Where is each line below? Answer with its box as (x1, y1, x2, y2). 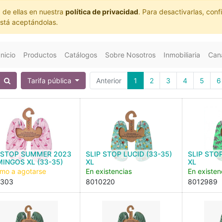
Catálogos (64, 51, 97, 59)
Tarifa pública (27, 76, 73, 85)
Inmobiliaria (164, 51, 200, 59)
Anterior (96, 76, 121, 85)
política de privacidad (65, 7, 138, 16)
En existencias (86, 167, 132, 175)
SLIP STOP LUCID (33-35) (86, 150, 172, 158)
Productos (23, 51, 56, 59)
